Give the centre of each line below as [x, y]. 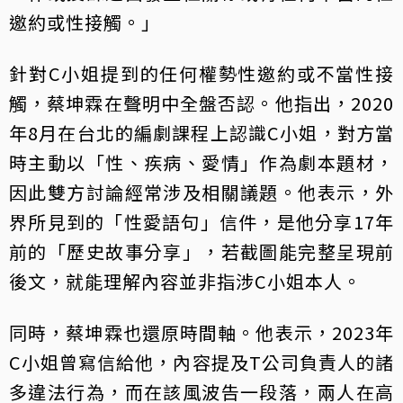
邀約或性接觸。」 [85, 22]
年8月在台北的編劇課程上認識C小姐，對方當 [201, 132]
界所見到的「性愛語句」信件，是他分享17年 [201, 221]
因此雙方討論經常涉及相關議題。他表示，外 [201, 192]
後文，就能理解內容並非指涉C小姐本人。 [185, 281]
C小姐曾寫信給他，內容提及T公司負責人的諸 [201, 362]
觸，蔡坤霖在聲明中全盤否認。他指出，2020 [201, 103]
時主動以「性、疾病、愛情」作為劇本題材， [201, 162]
